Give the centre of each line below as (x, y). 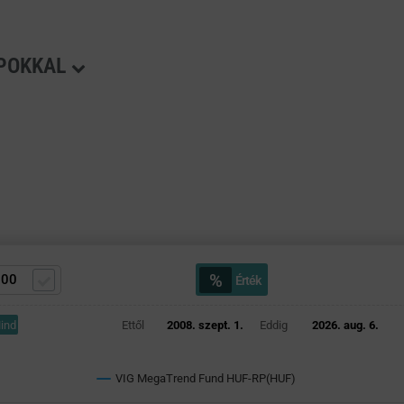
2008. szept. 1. (205, 325)
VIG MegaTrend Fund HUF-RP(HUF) (205, 378)
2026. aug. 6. (345, 325)
